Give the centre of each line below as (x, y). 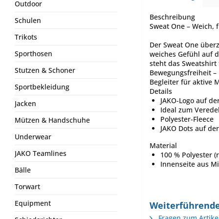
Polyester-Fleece (187, 119)
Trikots (26, 37)
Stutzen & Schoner (45, 70)
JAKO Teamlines (41, 153)
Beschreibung (172, 17)
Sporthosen (33, 54)
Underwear (33, 137)
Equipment (33, 203)
